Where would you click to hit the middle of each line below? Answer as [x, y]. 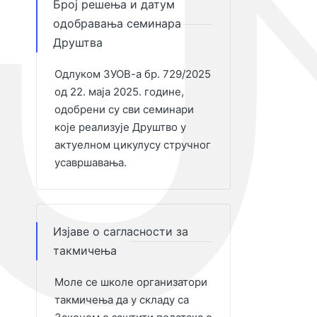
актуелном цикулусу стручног [133, 145]
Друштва [78, 42]
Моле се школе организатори [131, 282]
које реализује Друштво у [120, 127]
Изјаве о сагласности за [121, 231]
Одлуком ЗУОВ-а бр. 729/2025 [133, 74]
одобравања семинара [117, 23]
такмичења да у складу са [122, 300]
